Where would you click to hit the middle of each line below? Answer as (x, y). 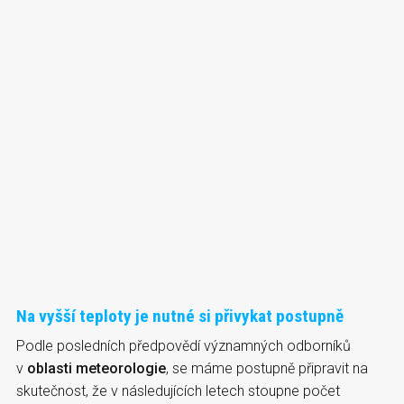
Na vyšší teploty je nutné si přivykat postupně (180, 316)
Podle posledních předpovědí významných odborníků (184, 345)
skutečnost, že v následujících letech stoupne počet (178, 390)
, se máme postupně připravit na (267, 368)
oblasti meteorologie (96, 368)
